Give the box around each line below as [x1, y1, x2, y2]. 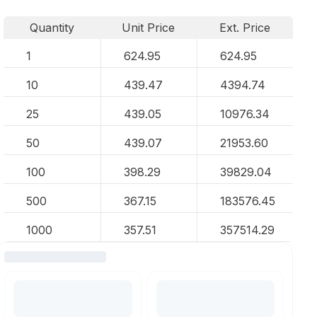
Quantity [29, 21, 74, 35]
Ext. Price [219, 21, 271, 35]
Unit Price [122, 21, 175, 35]
